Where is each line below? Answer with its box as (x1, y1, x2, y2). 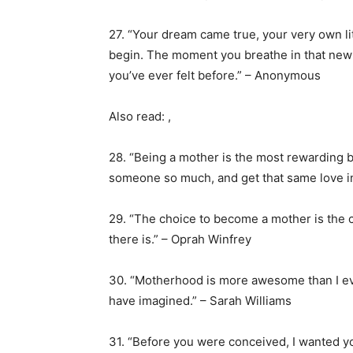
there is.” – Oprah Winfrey (109, 232, 251, 247)
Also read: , (109, 109, 171, 124)
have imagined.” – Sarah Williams (109, 293, 292, 308)
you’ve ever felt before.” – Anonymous (109, 68, 321, 83)
